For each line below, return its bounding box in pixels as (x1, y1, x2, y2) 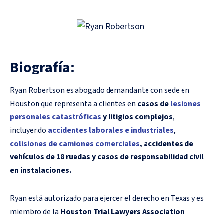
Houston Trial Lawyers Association (60, 206, 184, 217)
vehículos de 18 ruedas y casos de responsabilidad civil (10, 151, 204, 162)
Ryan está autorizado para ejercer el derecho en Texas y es (10, 192, 204, 204)
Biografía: (10, 56, 74, 78)
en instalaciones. (10, 164, 71, 176)
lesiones (170, 98, 201, 109)
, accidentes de (140, 138, 193, 149)
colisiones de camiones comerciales (10, 138, 140, 149)
